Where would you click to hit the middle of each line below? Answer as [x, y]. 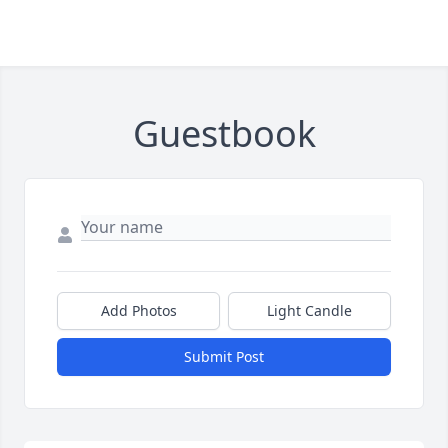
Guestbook [224, 133]
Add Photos [138, 310]
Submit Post [224, 356]
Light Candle [309, 310]
